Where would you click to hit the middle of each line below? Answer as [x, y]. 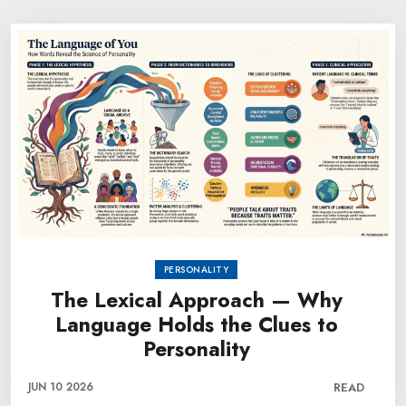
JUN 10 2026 [61, 387]
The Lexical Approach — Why [196, 300]
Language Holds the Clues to [196, 324]
